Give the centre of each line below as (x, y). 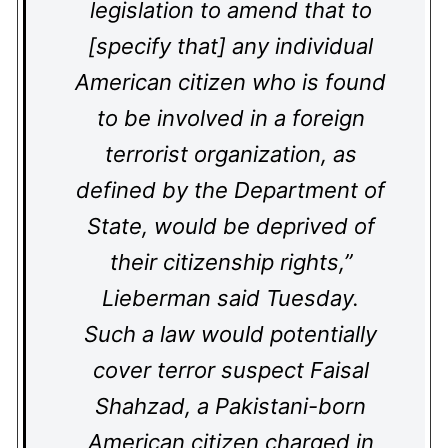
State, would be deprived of (230, 226)
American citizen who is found (230, 82)
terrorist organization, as (230, 154)
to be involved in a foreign (230, 118)
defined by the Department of (230, 190)
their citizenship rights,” (230, 262)
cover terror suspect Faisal (230, 370)
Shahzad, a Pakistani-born (230, 406)
